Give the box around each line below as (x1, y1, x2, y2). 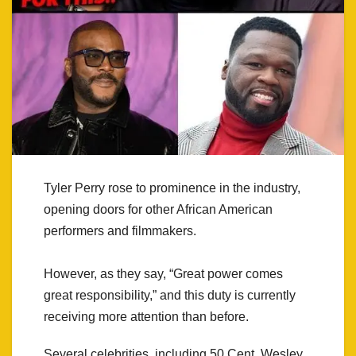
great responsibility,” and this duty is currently (44, 288, 296, 303)
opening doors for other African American (44, 203, 273, 217)
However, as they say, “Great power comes (44, 267, 283, 281)
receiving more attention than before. (44, 310, 249, 324)
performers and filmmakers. (44, 224, 196, 238)
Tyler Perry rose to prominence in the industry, (44, 181, 300, 195)
